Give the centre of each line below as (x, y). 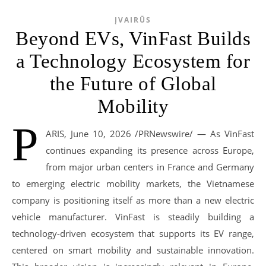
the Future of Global (133, 83)
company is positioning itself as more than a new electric (133, 200)
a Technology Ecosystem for (133, 61)
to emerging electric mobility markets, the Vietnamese (133, 183)
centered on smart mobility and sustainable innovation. (133, 250)
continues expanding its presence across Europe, (150, 150)
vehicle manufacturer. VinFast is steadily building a (133, 216)
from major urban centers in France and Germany (150, 167)
